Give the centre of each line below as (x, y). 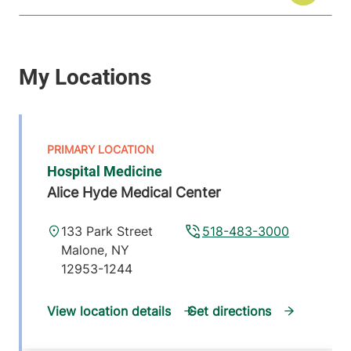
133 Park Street (107, 232)
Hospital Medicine (105, 172)
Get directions (229, 311)
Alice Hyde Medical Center (134, 193)
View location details (109, 311)
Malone (83, 250)
